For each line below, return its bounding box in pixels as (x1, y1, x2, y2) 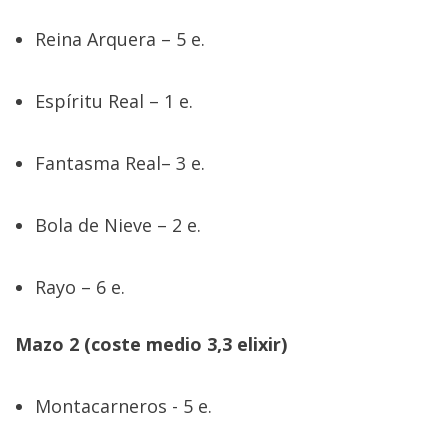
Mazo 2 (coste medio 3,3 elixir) (15, 332, 287, 357)
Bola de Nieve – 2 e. (35, 213, 201, 238)
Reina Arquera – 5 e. (35, 27, 205, 52)
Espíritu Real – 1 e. (35, 89, 193, 114)
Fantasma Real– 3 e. (35, 151, 205, 176)
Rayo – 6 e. (35, 275, 125, 300)
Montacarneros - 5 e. (35, 394, 212, 419)
